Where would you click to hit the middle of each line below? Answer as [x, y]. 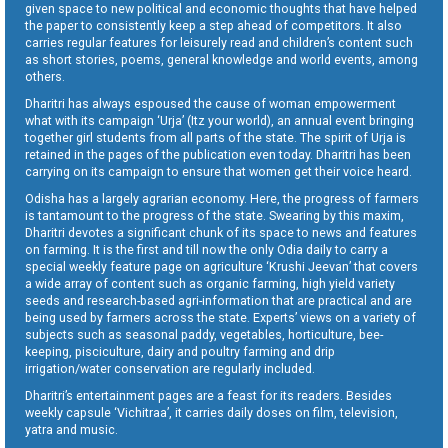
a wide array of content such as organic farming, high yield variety [210, 284]
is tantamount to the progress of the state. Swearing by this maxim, [214, 216]
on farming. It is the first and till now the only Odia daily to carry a [206, 250]
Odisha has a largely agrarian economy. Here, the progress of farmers [222, 199]
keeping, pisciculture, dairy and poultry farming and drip [180, 352]
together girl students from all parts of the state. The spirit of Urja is [215, 138]
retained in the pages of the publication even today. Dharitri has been [218, 155]
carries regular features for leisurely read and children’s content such [219, 43]
